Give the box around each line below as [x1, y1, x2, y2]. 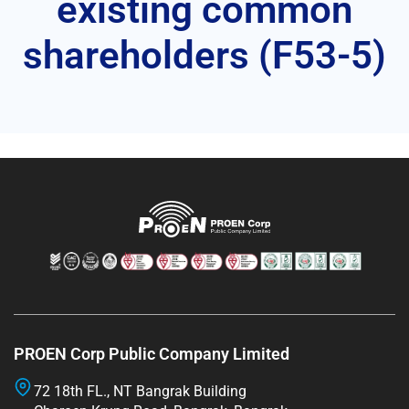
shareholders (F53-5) [23, 32, 386, 78]
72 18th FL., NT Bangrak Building [34, 382, 246, 400]
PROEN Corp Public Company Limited [14, 343, 289, 363]
